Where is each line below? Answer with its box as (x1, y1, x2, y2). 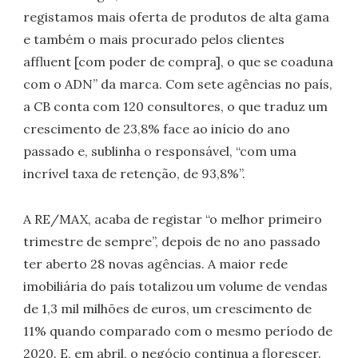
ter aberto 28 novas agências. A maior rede (23, 255, 288, 272)
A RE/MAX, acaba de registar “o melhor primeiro (23, 210, 323, 227)
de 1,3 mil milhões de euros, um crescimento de (23, 300, 312, 316)
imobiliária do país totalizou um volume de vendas (23, 277, 328, 294)
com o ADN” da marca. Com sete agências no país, (23, 75, 333, 92)
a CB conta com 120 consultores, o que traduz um (23, 97, 328, 114)
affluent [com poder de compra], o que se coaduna (23, 53, 334, 70)
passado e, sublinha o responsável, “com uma (23, 142, 297, 159)
